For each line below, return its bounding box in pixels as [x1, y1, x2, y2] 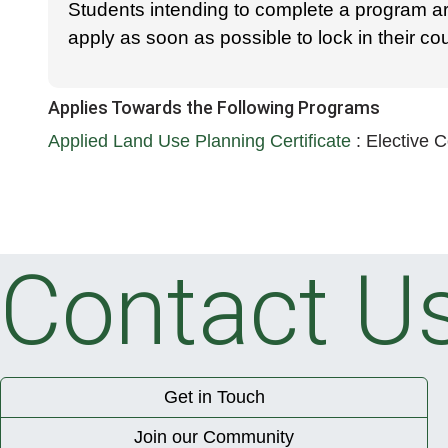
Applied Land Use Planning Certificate [48, 130, 356, 151]
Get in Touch [163, 386, 265, 407]
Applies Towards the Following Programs [48, 96, 380, 118]
